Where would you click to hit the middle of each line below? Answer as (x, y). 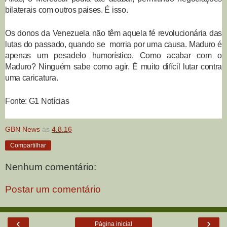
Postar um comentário (53, 189)
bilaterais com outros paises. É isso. (67, 10)
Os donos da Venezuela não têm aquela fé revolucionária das (113, 33)
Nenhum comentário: (51, 167)
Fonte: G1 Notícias (37, 101)
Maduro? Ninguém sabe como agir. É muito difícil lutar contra (113, 66)
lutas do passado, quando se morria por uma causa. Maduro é (113, 44)
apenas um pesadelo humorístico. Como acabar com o (113, 55)
